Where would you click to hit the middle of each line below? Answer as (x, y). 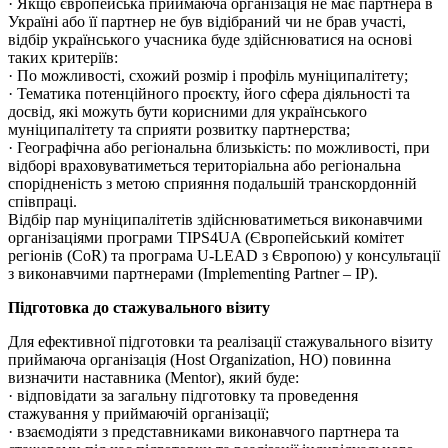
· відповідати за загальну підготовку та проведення (183, 396)
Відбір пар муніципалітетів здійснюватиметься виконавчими (215, 220)
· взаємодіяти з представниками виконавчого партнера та (203, 432)
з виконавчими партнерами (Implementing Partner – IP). (193, 274)
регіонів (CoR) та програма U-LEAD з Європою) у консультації (224, 256)
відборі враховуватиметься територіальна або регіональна (204, 166)
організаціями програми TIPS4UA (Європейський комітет (206, 238)
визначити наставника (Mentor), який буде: (153, 378)
